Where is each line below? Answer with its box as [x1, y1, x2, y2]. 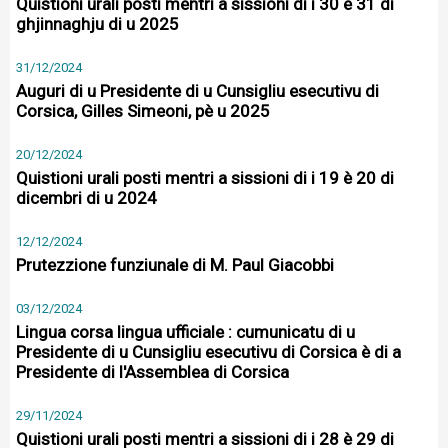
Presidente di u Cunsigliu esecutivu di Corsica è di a [16, 342, 401, 362]
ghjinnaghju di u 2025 [16, 14, 179, 34]
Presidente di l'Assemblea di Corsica [16, 362, 289, 382]
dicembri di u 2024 [16, 188, 157, 208]
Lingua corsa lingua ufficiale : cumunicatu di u [16, 322, 355, 342]
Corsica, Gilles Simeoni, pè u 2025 [16, 101, 270, 121]
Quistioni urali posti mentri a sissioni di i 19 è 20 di [16, 168, 394, 188]
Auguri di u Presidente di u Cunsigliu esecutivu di [16, 81, 379, 101]
